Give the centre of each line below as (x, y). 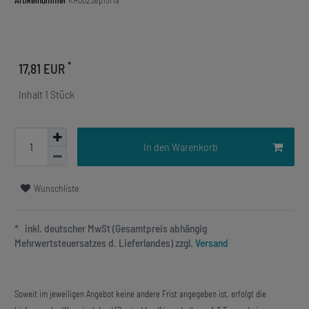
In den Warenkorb (181, 147)
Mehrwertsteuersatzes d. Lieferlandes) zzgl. (104, 243)
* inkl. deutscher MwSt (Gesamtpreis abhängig (111, 229)
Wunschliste (57, 188)
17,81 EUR (43, 69)
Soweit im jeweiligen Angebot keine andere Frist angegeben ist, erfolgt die (140, 294)
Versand (211, 243)
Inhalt (32, 94)
